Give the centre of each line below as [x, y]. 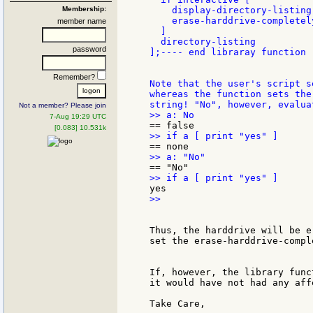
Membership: [84, 8]
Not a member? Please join [63, 105]
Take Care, [177, 304]
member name [82, 21]
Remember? [75, 77]
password [89, 49]
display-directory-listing [231, 10]
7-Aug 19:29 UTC [78, 116]
